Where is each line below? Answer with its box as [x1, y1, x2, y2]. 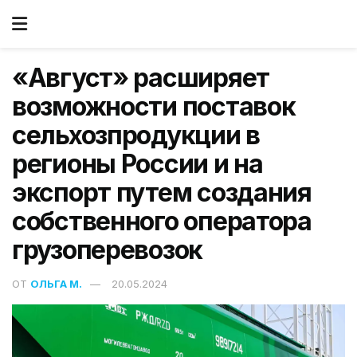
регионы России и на [12, 148, 263, 179]
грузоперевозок [12, 234, 203, 265]
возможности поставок [12, 91, 296, 122]
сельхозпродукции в [12, 120, 260, 151]
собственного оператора [12, 206, 312, 237]
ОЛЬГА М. [30, 277, 82, 290]
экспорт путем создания [12, 177, 312, 208]
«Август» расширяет [12, 62, 269, 93]
